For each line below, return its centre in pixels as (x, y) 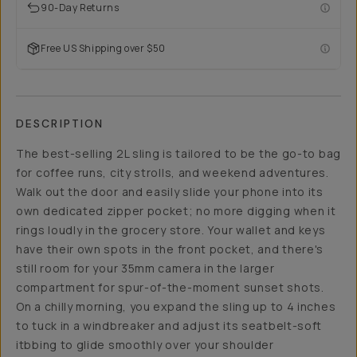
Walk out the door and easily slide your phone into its (170, 192)
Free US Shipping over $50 (103, 48)
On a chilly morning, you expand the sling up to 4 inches (176, 306)
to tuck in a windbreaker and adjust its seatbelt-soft (169, 326)
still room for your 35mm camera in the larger (145, 268)
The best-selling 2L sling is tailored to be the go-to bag (178, 153)
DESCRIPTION (60, 124)
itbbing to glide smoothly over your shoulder (145, 345)
